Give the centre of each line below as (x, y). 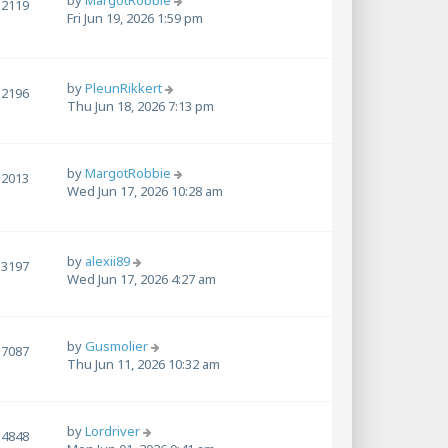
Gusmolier (116, 345)
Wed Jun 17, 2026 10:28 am (145, 191)
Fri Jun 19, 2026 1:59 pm (135, 18)
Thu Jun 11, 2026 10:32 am (143, 363)
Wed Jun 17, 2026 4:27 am (141, 279)
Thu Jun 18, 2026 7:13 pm (140, 106)
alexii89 (107, 261)
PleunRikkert (123, 88)
